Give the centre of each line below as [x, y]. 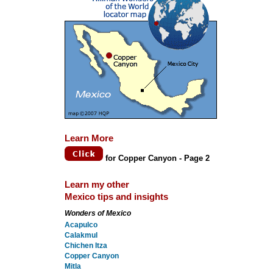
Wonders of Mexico [97, 213]
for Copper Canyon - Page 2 [157, 158]
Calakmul [81, 235]
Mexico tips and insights [116, 197]
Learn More [89, 138]
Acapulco [81, 225]
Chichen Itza [86, 246]
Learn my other [97, 185]
